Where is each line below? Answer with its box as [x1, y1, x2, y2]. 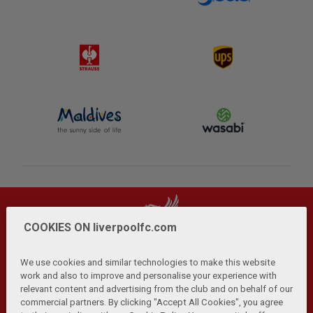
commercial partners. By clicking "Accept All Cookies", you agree [20, 296, 283, 307]
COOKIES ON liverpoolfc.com [23, 220, 177, 234]
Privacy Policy [31, 289, 98, 301]
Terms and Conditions [109, 289, 209, 301]
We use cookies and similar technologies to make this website [20, 256, 275, 268]
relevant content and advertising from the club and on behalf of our [20, 283, 293, 294]
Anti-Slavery [220, 289, 277, 301]
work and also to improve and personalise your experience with [20, 270, 277, 281]
